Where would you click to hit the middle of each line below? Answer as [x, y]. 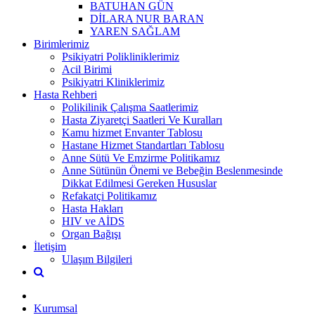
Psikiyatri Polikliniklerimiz [121, 56]
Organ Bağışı [91, 233]
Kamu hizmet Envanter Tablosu [132, 132]
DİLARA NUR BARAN [147, 18]
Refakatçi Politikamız [109, 195]
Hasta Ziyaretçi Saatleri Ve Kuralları [142, 120]
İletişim [50, 246]
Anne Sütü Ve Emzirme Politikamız [141, 157]
